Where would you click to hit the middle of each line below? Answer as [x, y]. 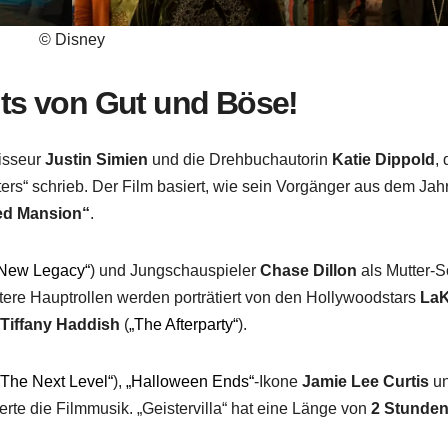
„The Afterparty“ [184, 324]
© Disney [71, 39]
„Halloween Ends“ [190, 381]
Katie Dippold [384, 159]
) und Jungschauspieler [175, 270]
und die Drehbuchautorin [240, 159]
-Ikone [278, 381]
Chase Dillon [309, 270]
